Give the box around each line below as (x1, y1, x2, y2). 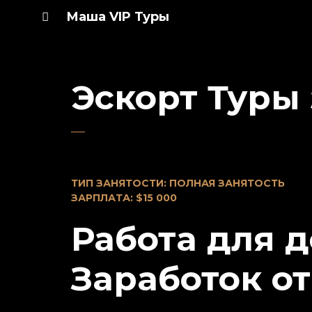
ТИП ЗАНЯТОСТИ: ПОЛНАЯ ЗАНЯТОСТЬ (71, 177, 285, 189)
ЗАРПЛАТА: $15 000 (71, 192, 177, 204)
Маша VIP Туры (66, 9, 169, 24)
